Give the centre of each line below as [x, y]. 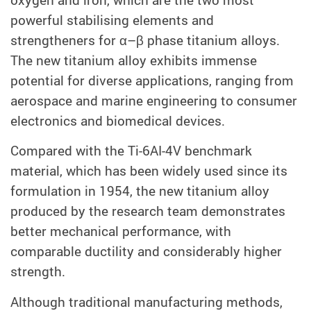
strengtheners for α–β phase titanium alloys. [145, 40]
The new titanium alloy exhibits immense [134, 60]
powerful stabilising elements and [112, 20]
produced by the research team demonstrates [148, 211]
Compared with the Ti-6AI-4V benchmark [131, 151]
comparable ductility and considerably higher [146, 252]
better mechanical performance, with [121, 232]
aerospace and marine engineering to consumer [154, 100]
